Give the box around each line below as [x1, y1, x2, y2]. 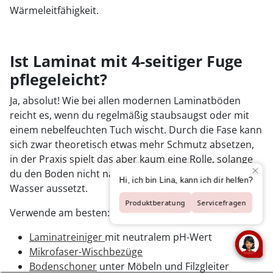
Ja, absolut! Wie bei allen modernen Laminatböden [10, 94, 241, 107]
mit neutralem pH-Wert [105, 230, 212, 244]
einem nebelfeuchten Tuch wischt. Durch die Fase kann [10, 123, 262, 136]
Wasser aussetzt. [10, 182, 88, 195]
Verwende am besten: [10, 206, 110, 219]
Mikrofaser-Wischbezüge [29, 245, 143, 258]
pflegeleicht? [10, 69, 107, 90]
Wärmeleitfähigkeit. [10, 4, 99, 17]
